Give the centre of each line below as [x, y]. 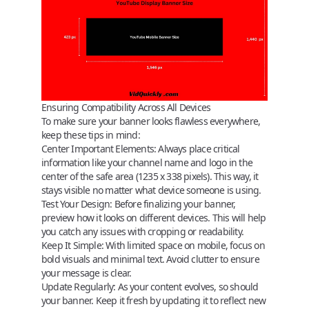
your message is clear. [87, 272]
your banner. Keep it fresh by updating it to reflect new [154, 300]
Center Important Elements [98, 148]
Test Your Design [76, 203]
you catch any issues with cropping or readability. [142, 231]
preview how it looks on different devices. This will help [154, 217]
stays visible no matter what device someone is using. [151, 190]
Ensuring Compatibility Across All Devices [126, 107]
